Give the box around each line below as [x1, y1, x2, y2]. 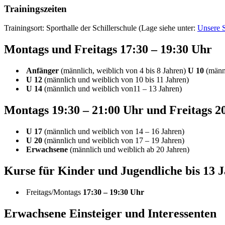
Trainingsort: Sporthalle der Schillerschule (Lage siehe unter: [4, 24, 197, 33]
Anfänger [26, 66, 61, 75]
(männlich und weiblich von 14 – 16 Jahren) [42, 127, 184, 136]
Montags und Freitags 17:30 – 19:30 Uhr [4, 43, 212, 56]
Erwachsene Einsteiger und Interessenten [4, 206, 216, 220]
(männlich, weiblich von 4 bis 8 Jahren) [61, 66, 188, 75]
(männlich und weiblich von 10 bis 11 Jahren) [42, 75, 189, 84]
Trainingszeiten [4, 3, 67, 14]
